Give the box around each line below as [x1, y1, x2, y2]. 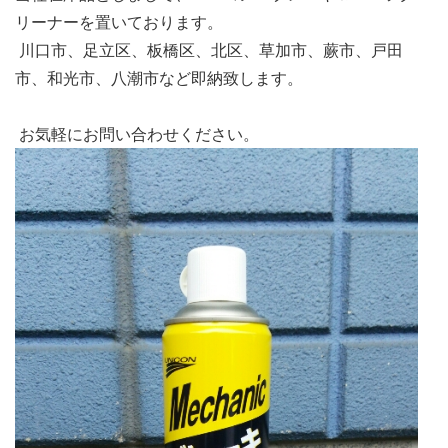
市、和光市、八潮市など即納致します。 [15, 66, 303, 90]
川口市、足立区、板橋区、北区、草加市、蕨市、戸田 [15, 38, 403, 62]
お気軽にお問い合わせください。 [15, 122, 259, 146]
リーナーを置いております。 [15, 10, 223, 34]
